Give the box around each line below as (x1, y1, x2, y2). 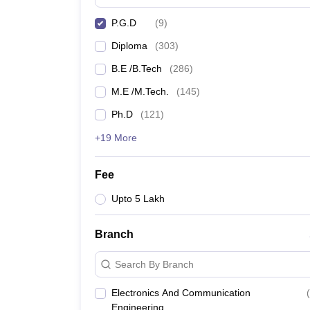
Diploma (111, 40, 147, 51)
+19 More (95, 132, 137, 143)
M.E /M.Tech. (111, 86, 169, 97)
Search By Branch (115, 258, 194, 270)
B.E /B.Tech (111, 63, 162, 74)
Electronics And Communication (111, 287, 250, 298)
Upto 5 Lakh (111, 193, 165, 204)
